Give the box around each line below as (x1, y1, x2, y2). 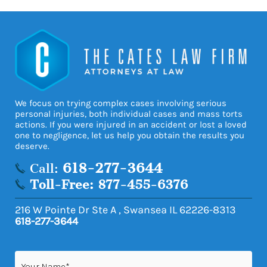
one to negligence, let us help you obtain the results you (15, 129, 244, 141)
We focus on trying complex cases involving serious (15, 97, 226, 108)
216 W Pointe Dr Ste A (15, 203, 119, 216)
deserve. (15, 140, 49, 151)
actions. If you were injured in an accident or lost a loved (15, 119, 247, 130)
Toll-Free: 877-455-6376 (30, 176, 188, 192)
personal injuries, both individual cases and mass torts (15, 108, 243, 119)
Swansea (123, 203, 167, 216)
